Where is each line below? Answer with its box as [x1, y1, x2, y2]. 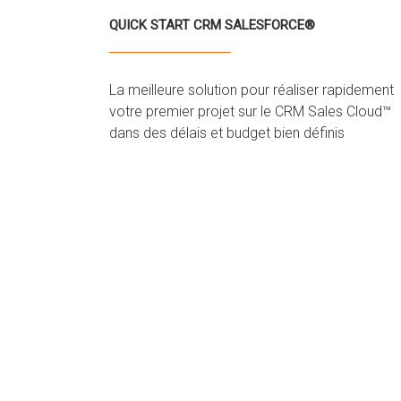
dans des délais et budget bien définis [109, 124, 346, 141]
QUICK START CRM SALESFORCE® [109, 16, 316, 33]
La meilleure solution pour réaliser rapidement [109, 81, 395, 98]
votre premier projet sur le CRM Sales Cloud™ [109, 102, 392, 120]
